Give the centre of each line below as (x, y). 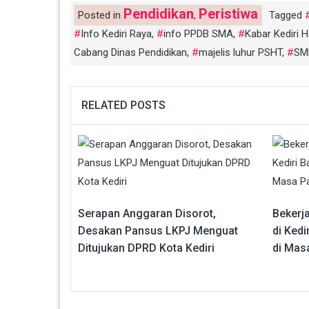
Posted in (101, 16)
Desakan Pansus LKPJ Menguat (158, 231)
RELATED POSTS (123, 106)
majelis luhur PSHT (240, 53)
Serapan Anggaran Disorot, (147, 214)
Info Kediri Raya (116, 34)
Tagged (287, 16)
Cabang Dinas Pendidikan (130, 53)
